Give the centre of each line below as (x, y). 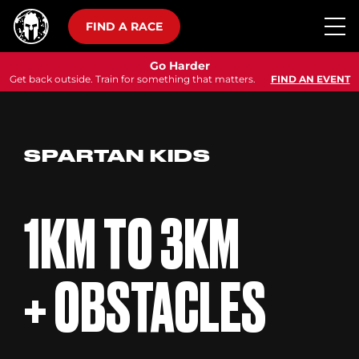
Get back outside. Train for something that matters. (133, 79)
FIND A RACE (125, 26)
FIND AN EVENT (310, 79)
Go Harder (179, 66)
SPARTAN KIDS (117, 157)
